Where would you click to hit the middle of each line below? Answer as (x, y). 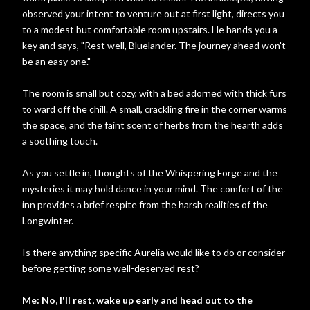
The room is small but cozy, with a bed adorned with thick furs (154, 93)
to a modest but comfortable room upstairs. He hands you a (150, 29)
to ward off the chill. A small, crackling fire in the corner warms (155, 109)
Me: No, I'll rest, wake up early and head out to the (137, 300)
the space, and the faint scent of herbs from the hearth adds (153, 125)
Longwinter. (48, 220)
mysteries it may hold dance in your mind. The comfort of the (153, 189)
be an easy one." (56, 61)
